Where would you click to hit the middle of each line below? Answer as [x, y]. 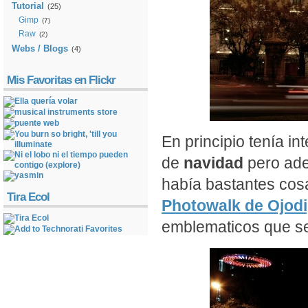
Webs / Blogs [40, 48]
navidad [213, 163]
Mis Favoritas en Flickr [61, 80]
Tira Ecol [28, 197]
